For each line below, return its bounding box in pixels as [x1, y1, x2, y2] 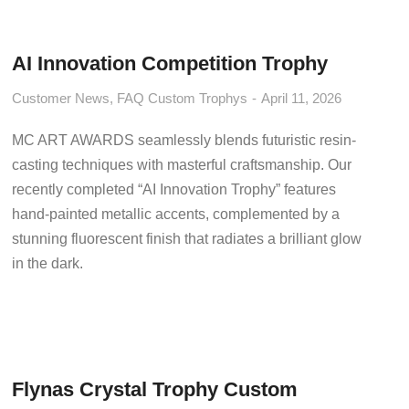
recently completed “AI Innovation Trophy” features [12, 182, 337, 197]
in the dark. [12, 256, 84, 271]
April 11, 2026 [261, 90, 342, 106]
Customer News [12, 90, 110, 106]
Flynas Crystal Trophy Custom [12, 378, 299, 401]
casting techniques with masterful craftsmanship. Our [12, 157, 352, 173]
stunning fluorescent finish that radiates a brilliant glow [12, 231, 362, 246]
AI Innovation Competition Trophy [12, 52, 329, 75]
